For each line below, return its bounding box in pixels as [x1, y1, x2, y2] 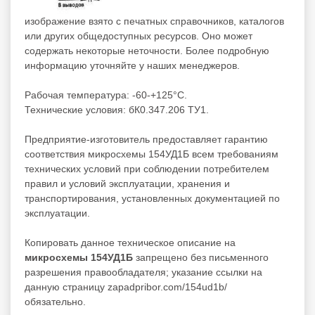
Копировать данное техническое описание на [25, 236, 236, 248]
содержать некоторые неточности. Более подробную [25, 44, 269, 56]
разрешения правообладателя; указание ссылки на [25, 266, 262, 278]
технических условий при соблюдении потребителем [25, 162, 269, 174]
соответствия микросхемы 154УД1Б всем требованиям [25, 148, 278, 160]
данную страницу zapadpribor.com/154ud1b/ [25, 281, 227, 292]
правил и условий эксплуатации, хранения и [25, 177, 230, 189]
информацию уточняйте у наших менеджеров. [25, 59, 240, 71]
